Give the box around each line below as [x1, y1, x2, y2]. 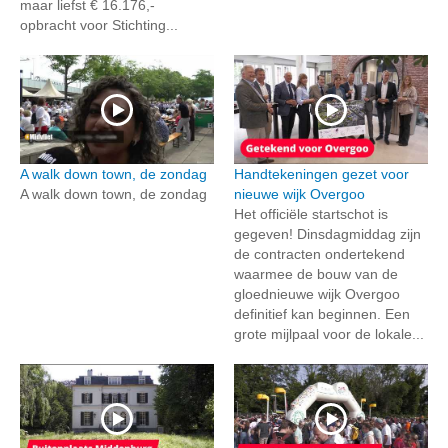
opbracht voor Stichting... [20, 17, 178, 34]
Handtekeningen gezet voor [234, 166, 409, 183]
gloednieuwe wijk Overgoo [234, 286, 400, 303]
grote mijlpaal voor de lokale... [234, 326, 424, 343]
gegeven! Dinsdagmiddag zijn [234, 226, 421, 243]
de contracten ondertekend [234, 246, 405, 263]
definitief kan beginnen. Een [234, 306, 410, 323]
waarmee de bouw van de [234, 266, 398, 283]
